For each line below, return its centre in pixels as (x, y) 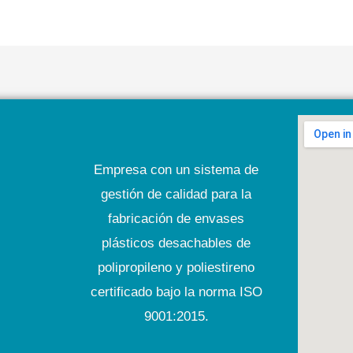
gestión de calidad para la (176, 194)
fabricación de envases (176, 218)
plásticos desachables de (176, 243)
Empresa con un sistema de (176, 169)
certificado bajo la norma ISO (176, 292)
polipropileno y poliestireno (176, 267)
